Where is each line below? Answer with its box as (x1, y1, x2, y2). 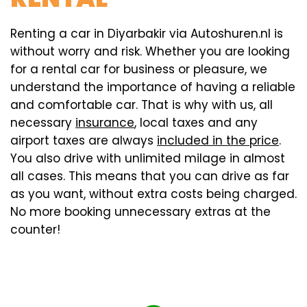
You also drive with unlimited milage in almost (10, 150, 285, 167)
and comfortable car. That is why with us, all (10, 97, 273, 113)
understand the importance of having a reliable (10, 79, 295, 95)
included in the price (157, 132, 279, 149)
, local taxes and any (134, 114, 258, 131)
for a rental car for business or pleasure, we (10, 61, 267, 77)
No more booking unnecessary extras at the (10, 204, 271, 220)
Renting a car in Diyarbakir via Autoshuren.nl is (10, 25, 283, 42)
